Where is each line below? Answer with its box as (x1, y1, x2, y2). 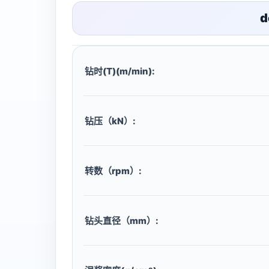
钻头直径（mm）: (85, 214, 159, 226)
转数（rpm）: (85, 165, 142, 177)
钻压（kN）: (85, 115, 136, 127)
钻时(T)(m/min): (85, 65, 155, 77)
